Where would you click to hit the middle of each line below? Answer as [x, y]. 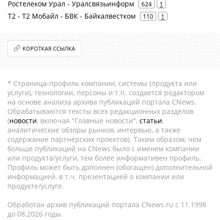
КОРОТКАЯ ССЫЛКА [49, 48]
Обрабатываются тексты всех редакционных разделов [100, 111]
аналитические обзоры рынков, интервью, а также [94, 130]
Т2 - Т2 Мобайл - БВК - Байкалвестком [72, 16]
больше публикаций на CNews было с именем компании [103, 149]
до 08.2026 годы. [35, 214]
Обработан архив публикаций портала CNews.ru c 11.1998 [107, 205]
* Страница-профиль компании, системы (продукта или [102, 83]
